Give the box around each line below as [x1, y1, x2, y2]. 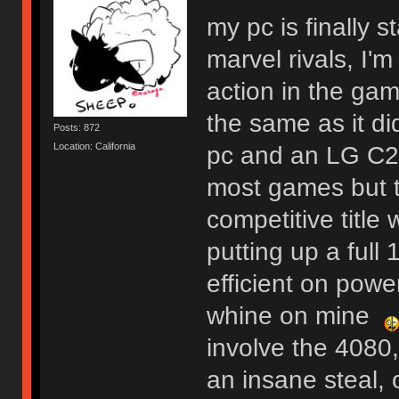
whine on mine [206, 301, 384, 330]
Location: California [53, 141, 136, 152]
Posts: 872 [53, 121, 101, 133]
